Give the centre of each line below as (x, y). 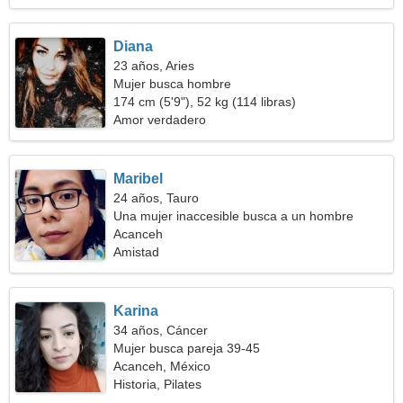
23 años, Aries (154, 66)
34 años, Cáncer (161, 330)
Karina (136, 311)
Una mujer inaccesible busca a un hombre (234, 216)
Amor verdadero (160, 120)
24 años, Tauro (157, 198)
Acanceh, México (162, 366)
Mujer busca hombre (173, 84)
